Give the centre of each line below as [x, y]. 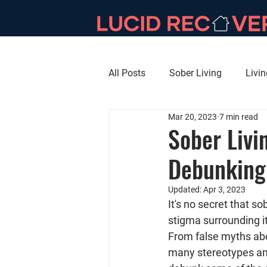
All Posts [127, 73]
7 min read [239, 117]
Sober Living [195, 73]
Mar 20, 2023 [193, 117]
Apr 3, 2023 [224, 190]
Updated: [186, 190]
